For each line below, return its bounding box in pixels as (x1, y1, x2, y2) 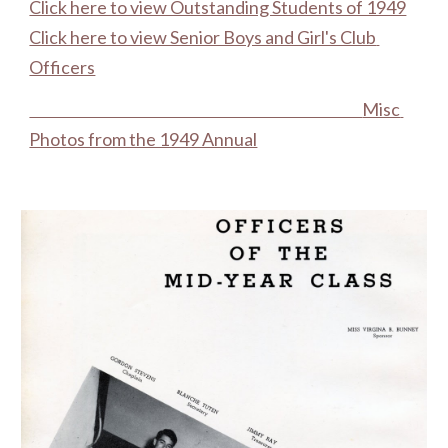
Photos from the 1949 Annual (29, 128, 258, 150)
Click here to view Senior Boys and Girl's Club (29, 26, 377, 48)
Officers (29, 56, 96, 78)
